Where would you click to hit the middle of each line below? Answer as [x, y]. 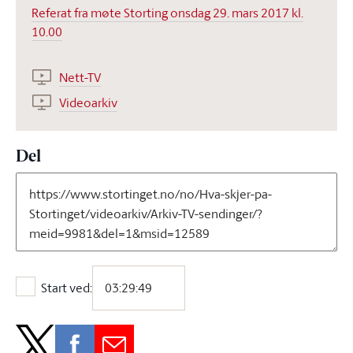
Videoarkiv [88, 102]
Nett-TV [80, 77]
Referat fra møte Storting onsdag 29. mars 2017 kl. [167, 12]
